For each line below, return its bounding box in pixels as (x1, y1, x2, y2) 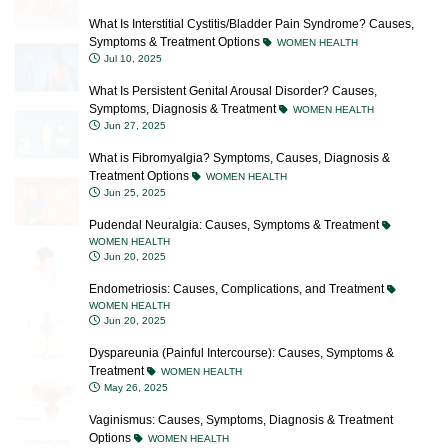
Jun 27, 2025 (101, 88, 166, 99)
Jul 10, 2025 (101, 21, 162, 32)
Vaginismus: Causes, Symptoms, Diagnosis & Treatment (89, 381, 393, 395)
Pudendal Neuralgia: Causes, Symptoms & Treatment (89, 186, 382, 200)
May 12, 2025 (101, 417, 168, 428)
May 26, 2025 (101, 350, 168, 361)
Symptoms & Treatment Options (89, 3, 263, 17)
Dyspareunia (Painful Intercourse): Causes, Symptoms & (89, 314, 394, 328)
